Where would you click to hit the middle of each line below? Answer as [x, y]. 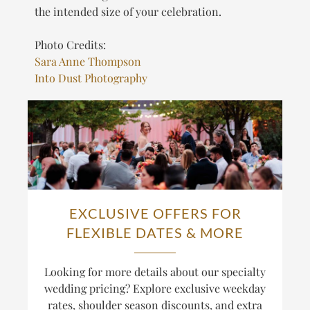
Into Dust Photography [91, 78]
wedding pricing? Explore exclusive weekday [155, 289]
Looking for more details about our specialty [155, 272]
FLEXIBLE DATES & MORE [155, 233]
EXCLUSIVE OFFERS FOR [155, 213]
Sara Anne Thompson [88, 62]
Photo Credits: [70, 45]
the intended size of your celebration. [128, 12]
